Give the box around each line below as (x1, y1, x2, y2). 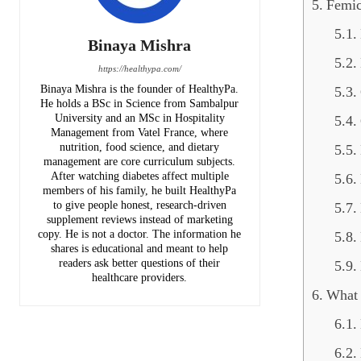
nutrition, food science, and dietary (60, 141, 220, 153)
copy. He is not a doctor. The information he (38, 228, 242, 240)
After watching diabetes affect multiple (50, 170, 229, 182)
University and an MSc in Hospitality (54, 112, 225, 124)
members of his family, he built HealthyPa (43, 185, 237, 197)
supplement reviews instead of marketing (46, 214, 233, 226)
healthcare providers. (92, 272, 188, 284)
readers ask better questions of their (59, 257, 221, 269)
